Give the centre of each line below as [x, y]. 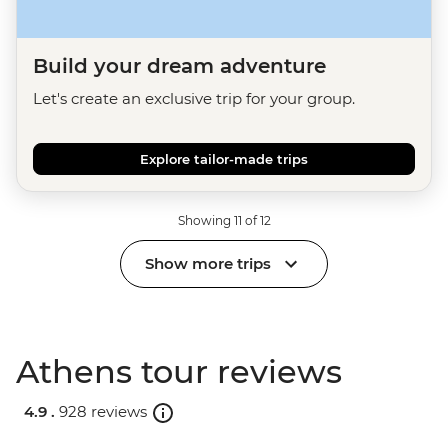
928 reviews [103, 412]
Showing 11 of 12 [224, 220]
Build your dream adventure [179, 65]
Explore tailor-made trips [224, 158]
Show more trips [208, 264]
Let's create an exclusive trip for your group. [194, 98]
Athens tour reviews [179, 371]
